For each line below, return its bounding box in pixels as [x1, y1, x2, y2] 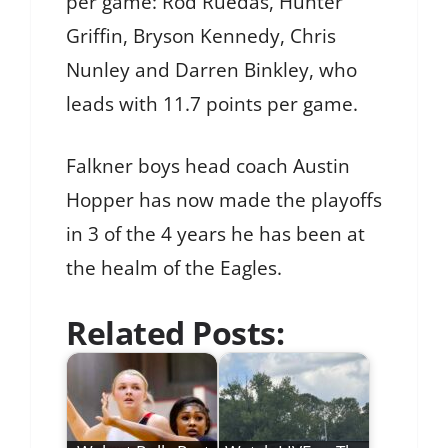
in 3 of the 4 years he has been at [66, 221, 365, 248]
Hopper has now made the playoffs [66, 187, 382, 214]
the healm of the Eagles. [66, 255, 282, 282]
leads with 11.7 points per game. [66, 90, 358, 117]
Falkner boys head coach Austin [66, 153, 350, 180]
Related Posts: [66, 310, 284, 354]
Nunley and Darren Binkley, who [66, 56, 357, 83]
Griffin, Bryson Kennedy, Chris [66, 22, 336, 49]
